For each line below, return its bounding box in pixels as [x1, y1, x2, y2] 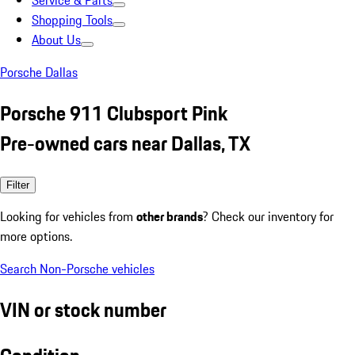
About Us [32, 30, 81, 49]
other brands [136, 206, 203, 226]
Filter [6, 178, 29, 191]
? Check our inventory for [203, 206, 334, 226]
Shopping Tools [32, 10, 113, 29]
